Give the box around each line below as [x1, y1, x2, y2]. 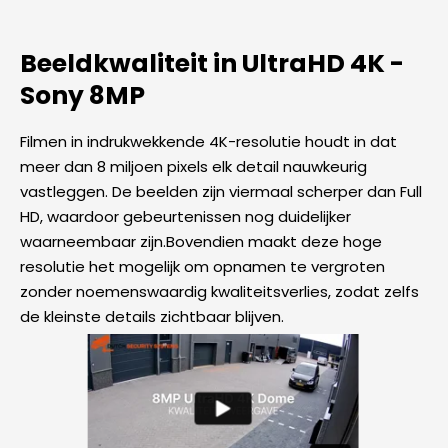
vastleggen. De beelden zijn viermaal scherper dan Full [20, 181, 422, 203]
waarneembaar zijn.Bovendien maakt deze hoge [20, 231, 382, 253]
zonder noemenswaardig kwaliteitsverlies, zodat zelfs [20, 281, 419, 303]
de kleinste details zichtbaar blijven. [20, 306, 284, 328]
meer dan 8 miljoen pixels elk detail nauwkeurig [20, 156, 367, 178]
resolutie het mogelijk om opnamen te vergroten [20, 256, 385, 278]
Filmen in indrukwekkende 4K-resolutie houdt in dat [20, 131, 397, 153]
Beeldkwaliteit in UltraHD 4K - [20, 45, 404, 81]
